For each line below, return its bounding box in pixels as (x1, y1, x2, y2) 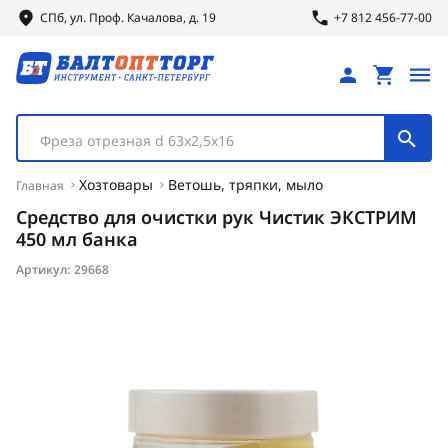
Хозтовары (79, 175, 153, 194)
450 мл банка (16, 227, 138, 251)
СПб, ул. (40, 9, 89, 26)
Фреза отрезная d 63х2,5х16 (40, 131, 234, 150)
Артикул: (16, 261, 70, 278)
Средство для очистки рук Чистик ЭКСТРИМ (16, 205, 417, 229)
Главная (16, 177, 64, 194)
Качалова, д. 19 (124, 9, 216, 26)
